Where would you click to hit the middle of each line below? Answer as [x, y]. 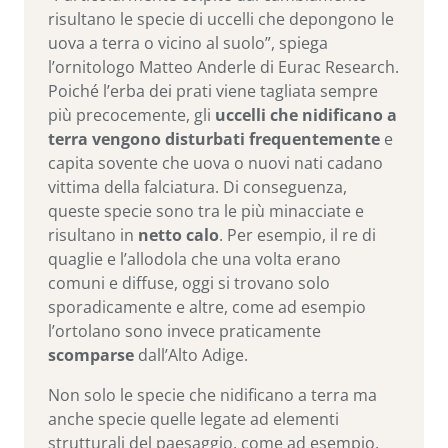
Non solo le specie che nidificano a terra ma [212, 395]
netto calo [178, 235]
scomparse [91, 355]
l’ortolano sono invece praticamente [184, 331]
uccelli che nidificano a [306, 115]
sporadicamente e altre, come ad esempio [207, 307]
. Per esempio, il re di [297, 235]
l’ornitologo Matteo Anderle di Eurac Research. [223, 67]
